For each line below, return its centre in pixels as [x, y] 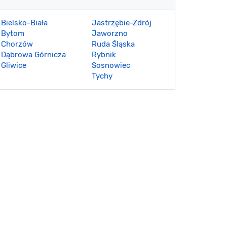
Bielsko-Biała [24, 23]
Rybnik [104, 55]
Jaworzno [110, 33]
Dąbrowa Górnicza [33, 55]
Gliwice [14, 65]
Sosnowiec [111, 65]
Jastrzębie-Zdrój [122, 23]
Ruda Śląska [113, 44]
